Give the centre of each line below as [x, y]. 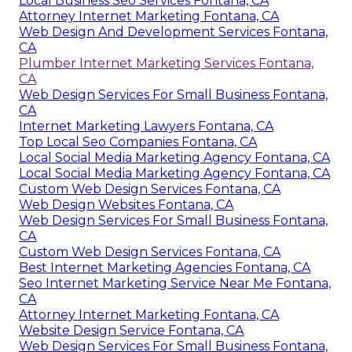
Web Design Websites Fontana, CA [126, 205]
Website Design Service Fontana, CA [131, 331]
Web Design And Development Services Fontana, [173, 32]
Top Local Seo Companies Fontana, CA [138, 142]
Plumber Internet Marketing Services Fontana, [166, 64]
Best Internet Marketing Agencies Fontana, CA [165, 268]
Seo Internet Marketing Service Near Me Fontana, [175, 284]
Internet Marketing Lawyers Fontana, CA [146, 126]
